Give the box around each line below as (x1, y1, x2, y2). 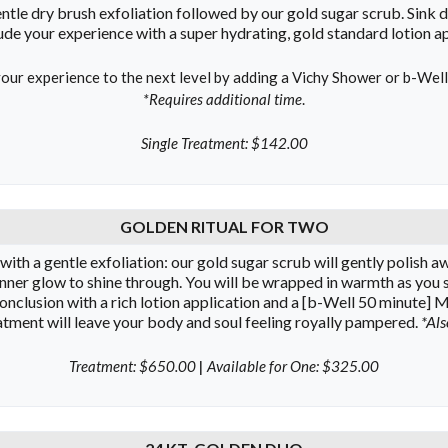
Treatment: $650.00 (69, 356, 199, 375)
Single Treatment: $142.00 (140, 134, 308, 152)
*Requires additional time (143, 89, 302, 108)
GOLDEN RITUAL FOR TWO (119, 217, 329, 236)
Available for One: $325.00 (204, 356, 379, 375)
